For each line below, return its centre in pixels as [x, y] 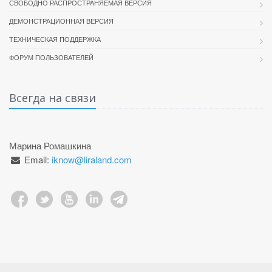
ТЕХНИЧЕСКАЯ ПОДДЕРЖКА [55, 39]
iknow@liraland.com [92, 159]
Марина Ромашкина [50, 145]
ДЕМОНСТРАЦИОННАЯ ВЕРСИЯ [61, 21]
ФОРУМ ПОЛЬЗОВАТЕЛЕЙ [51, 57]
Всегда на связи [53, 98]
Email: [38, 159]
